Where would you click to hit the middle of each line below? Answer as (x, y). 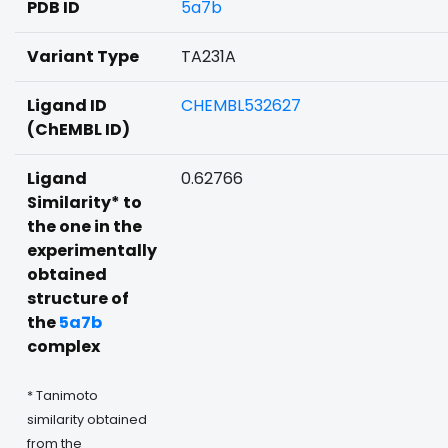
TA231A (208, 56)
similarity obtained (87, 419)
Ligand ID (67, 105)
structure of (78, 298)
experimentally (92, 250)
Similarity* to (84, 202)
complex (63, 346)
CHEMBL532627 (241, 105)
